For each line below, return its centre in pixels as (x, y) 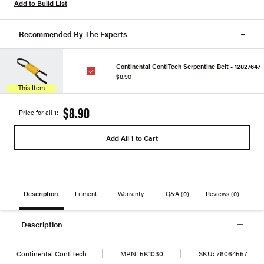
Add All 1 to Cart (132, 138)
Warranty (132, 193)
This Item (32, 88)
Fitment (87, 193)
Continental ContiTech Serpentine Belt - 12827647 (188, 66)
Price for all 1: (39, 112)
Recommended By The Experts (73, 34)
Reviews (219, 193)
